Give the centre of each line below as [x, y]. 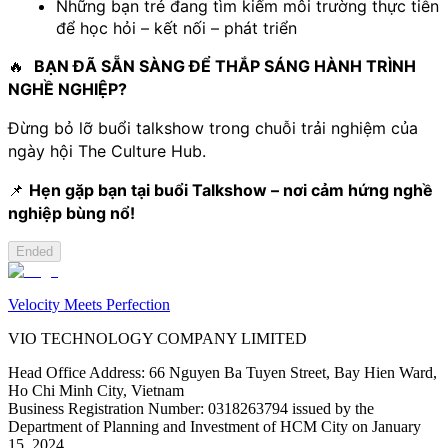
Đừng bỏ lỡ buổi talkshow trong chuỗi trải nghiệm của [213, 127]
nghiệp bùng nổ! [71, 212]
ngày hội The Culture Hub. [107, 150]
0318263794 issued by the [291, 408]
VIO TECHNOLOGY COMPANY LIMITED [157, 338]
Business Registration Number [104, 408]
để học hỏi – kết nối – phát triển [176, 27]
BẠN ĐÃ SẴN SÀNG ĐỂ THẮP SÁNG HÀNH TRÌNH [225, 65]
